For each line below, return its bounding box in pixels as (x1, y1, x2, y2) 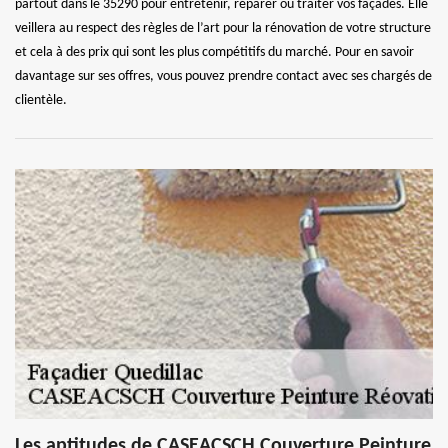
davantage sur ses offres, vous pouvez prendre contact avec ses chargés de (15, 68, 432, 84)
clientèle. (15, 92, 67, 108)
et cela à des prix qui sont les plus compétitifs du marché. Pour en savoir (15, 44, 414, 60)
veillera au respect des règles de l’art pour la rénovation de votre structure (15, 20, 431, 36)
